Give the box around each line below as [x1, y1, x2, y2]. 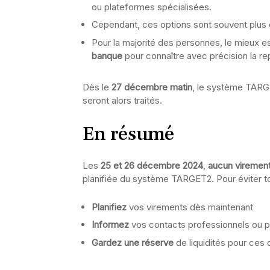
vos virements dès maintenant [127, 201, 253, 213]
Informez [92, 219, 129, 230]
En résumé [83, 121, 174, 146]
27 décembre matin [111, 81, 192, 93]
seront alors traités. [83, 94, 162, 106]
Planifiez [92, 201, 127, 213]
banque [92, 49, 122, 61]
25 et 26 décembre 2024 [101, 159, 203, 171]
